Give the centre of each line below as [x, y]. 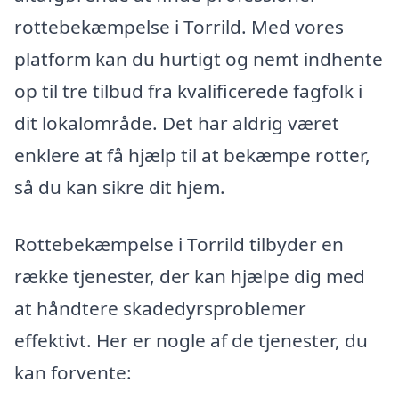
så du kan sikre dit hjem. [120, 187]
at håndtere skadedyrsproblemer [160, 308]
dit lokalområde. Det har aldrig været [177, 123]
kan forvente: [73, 372]
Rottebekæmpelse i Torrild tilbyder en [179, 244]
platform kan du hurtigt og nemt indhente [199, 59]
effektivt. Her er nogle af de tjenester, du [191, 340]
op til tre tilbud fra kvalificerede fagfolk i [188, 91]
